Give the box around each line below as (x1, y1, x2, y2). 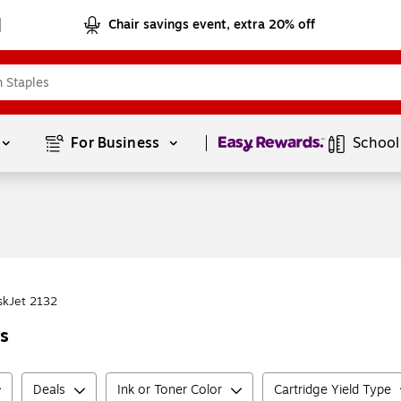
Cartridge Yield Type (274, 380, 391, 399)
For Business (71, 132, 164, 154)
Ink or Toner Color (117, 380, 222, 399)
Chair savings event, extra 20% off (108, 15, 316, 34)
